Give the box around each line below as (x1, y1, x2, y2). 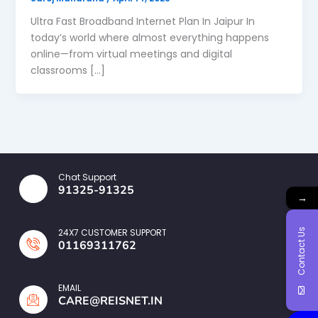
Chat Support (58, 170, 116, 183)
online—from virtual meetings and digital (30, 46, 232, 61)
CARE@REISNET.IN (58, 292, 163, 309)
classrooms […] (30, 62, 105, 77)
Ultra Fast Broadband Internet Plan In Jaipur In (30, 13, 255, 28)
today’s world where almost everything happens (30, 30, 269, 45)
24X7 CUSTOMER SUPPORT (58, 226, 167, 238)
